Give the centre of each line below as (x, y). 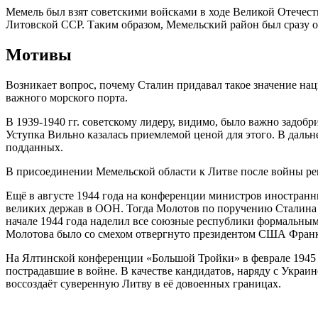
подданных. (34, 147)
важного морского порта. (67, 97)
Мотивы (39, 55)
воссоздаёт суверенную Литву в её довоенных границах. (143, 283)
